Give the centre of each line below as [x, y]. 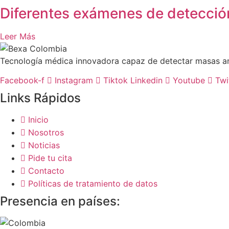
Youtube [189, 81]
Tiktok [116, 81]
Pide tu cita [50, 158]
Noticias [44, 145]
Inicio [38, 120]
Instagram [74, 81]
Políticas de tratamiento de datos [93, 184]
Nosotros [46, 133]
